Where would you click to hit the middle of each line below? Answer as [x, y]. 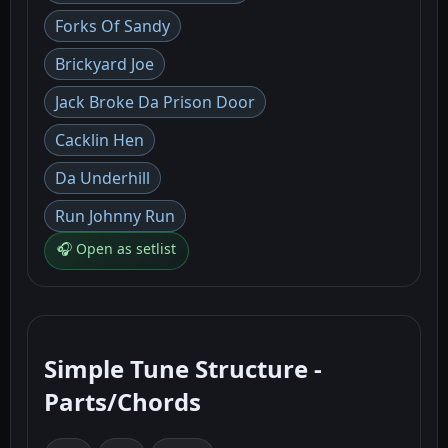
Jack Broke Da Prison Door [155, 102]
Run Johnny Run [115, 216]
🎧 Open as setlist [116, 248]
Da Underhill [102, 178]
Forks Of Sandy [112, 26]
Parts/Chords [122, 401]
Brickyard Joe [104, 64]
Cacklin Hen [99, 140]
